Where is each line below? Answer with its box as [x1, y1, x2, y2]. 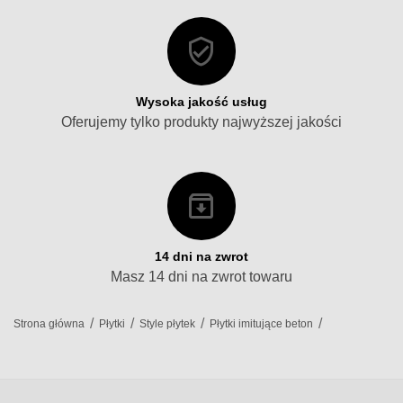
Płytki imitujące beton [210, 317, 314, 330]
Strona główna [13, 317, 85, 330]
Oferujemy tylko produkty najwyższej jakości [60, 113, 343, 130]
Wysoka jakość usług [135, 94, 268, 109]
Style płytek [139, 317, 196, 330]
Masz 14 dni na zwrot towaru [110, 268, 293, 284]
